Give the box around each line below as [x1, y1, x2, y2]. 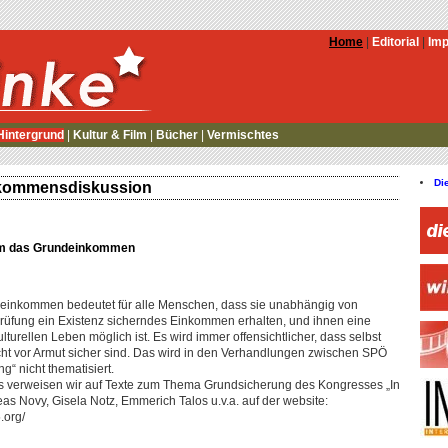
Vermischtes [207, 128, 279, 142]
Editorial [372, 35, 419, 49]
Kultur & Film [73, 128, 147, 142]
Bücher [156, 128, 198, 142]
